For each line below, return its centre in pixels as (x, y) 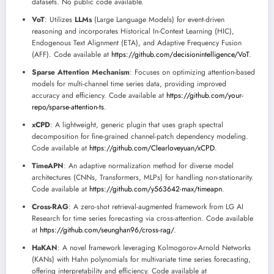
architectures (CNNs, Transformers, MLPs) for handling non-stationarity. (143, 177)
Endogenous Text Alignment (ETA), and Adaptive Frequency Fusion (137, 43)
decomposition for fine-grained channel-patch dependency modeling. (140, 136)
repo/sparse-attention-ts (68, 107)
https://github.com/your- (205, 95)
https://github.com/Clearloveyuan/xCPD (152, 148)
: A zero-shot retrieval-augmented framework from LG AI (156, 207)
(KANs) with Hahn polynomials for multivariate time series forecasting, (141, 259)
